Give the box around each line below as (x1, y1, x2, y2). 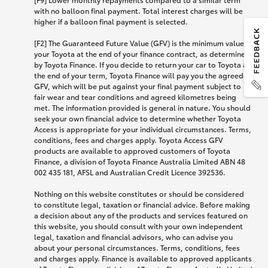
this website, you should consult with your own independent (34, 221, 243, 231)
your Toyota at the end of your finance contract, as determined (34, 48, 250, 59)
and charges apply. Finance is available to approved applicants (34, 253, 252, 263)
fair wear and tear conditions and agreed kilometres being (34, 92, 236, 102)
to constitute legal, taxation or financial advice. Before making (34, 199, 250, 209)
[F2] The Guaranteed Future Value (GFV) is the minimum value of (34, 38, 253, 48)
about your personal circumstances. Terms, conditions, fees (34, 242, 240, 252)
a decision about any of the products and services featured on (34, 210, 248, 220)
